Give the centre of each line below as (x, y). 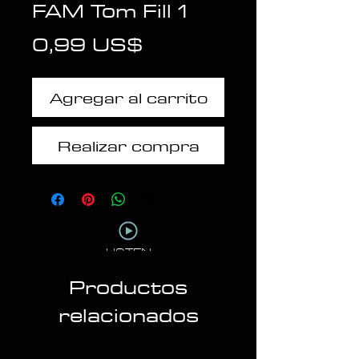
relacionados (128, 315)
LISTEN (128, 252)
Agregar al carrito (128, 97)
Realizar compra (128, 145)
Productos (128, 287)
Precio (178, 43)
